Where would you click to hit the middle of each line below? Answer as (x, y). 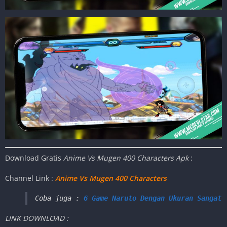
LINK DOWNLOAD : (37, 218)
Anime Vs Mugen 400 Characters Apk (126, 158)
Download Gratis (34, 158)
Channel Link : (30, 178)
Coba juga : (59, 198)
